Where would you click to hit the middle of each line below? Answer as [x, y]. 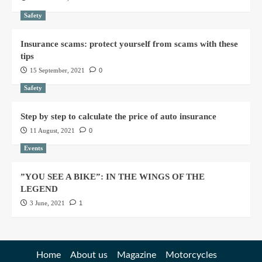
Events [33, 148]
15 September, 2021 [57, 70]
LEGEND [39, 189]
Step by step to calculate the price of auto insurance [118, 116]
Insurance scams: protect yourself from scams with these [129, 44]
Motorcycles [191, 255]
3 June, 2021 [47, 203]
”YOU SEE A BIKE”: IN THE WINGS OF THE [113, 176]
